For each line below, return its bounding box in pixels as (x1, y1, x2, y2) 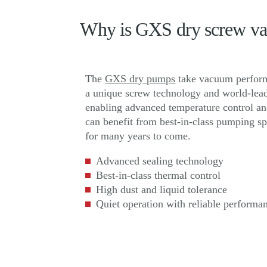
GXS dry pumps (105, 73, 176, 85)
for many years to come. (85, 130, 191, 142)
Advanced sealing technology (96, 155, 227, 167)
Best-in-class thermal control (96, 169, 221, 182)
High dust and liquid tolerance (96, 184, 228, 196)
